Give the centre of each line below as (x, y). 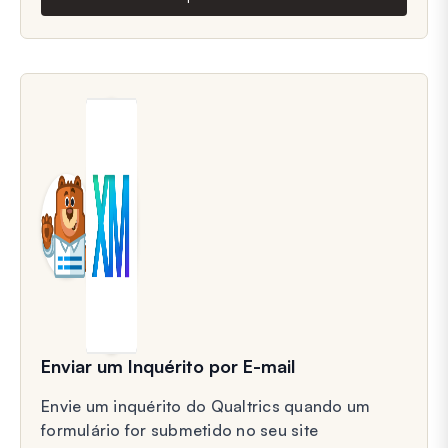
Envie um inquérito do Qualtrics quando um (206, 405)
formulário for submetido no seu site (179, 429)
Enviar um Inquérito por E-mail (168, 365)
